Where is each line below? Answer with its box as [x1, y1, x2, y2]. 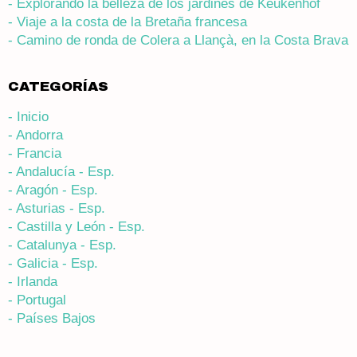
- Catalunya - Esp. [8, 237, 116, 253]
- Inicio [8, 109, 49, 125]
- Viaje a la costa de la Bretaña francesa [8, 14, 247, 30]
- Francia [8, 146, 61, 162]
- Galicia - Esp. [8, 256, 98, 272]
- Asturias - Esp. [8, 201, 105, 217]
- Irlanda [8, 274, 57, 290]
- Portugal [8, 292, 66, 308]
